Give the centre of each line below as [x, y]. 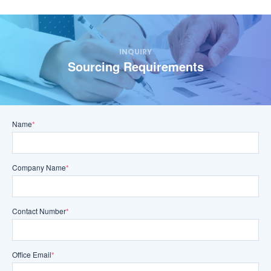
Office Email [32, 255]
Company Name [39, 168]
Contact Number [39, 211]
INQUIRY [135, 51]
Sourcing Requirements [135, 66]
